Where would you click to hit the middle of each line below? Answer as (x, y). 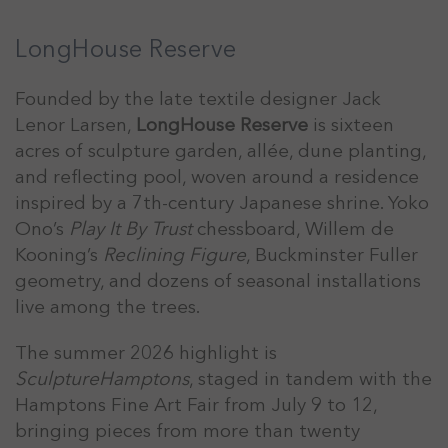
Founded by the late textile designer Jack (198, 98)
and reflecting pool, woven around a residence (217, 176)
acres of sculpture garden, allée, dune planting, (220, 150)
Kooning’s (59, 254)
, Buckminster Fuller (332, 254)
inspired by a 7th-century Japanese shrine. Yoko (222, 202)
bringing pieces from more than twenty (187, 430)
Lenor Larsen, (75, 124)
